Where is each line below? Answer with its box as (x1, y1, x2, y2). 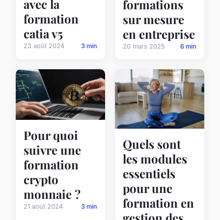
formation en (123, 195, 194, 211)
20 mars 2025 (123, 43, 165, 51)
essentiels (123, 165, 175, 182)
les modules (123, 151, 187, 167)
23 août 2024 (24, 42, 64, 50)
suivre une (24, 141, 81, 158)
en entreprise (123, 26, 195, 42)
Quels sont (123, 136, 181, 152)
